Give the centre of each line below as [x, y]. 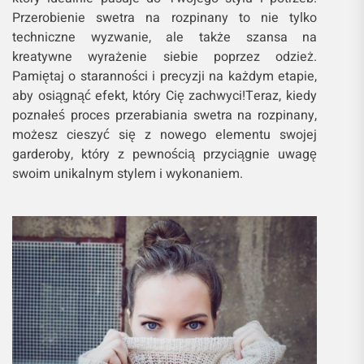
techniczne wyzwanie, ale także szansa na [165, 38]
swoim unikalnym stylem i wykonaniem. [128, 174]
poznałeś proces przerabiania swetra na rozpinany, [165, 116]
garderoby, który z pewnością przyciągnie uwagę [165, 155]
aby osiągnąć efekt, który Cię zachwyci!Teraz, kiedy [165, 96]
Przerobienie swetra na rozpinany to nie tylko [165, 18]
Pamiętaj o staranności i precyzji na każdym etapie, [165, 77]
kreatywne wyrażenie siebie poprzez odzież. [165, 57]
